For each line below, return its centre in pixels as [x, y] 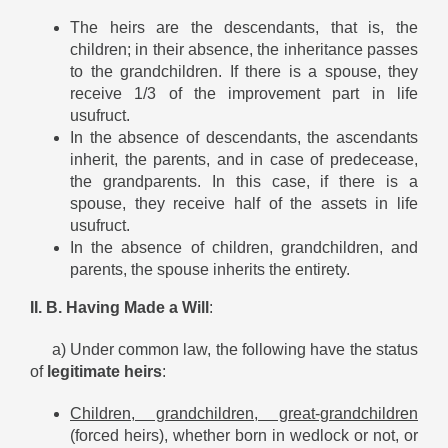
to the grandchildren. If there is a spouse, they [244, 71]
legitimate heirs [104, 371]
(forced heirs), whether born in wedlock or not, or [244, 435]
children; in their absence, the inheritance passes [244, 49]
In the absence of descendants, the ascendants [244, 137]
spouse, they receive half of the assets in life [244, 203]
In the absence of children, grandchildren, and [244, 247]
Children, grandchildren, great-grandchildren [244, 413]
